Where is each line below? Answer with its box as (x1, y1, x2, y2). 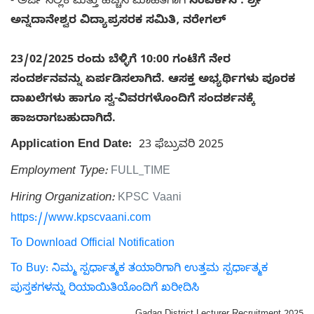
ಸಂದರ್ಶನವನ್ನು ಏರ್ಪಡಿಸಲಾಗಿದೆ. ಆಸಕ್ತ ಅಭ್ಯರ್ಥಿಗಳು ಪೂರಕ (11, 72, 295, 88)
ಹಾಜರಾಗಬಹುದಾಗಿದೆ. (11, 111, 123, 128)
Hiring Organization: (11, 190, 114, 207)
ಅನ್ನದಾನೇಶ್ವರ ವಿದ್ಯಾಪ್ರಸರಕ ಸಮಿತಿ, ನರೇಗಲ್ (11, 13, 226, 29)
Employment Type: (11, 163, 107, 180)
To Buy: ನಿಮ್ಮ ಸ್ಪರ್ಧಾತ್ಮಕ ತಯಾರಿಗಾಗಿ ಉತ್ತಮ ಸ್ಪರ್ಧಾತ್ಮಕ (11, 261, 268, 278)
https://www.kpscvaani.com (11, 211, 151, 227)
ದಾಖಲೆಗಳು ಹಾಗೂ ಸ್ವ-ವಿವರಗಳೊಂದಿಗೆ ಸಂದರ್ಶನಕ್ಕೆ (11, 92, 255, 108)
